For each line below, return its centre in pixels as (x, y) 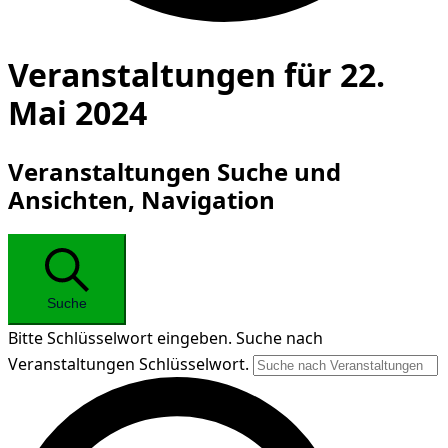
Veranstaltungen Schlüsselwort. (130, 364)
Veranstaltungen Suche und (174, 172)
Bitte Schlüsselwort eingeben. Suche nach (165, 338)
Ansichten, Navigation (141, 200)
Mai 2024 (77, 112)
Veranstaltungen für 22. (196, 74)
